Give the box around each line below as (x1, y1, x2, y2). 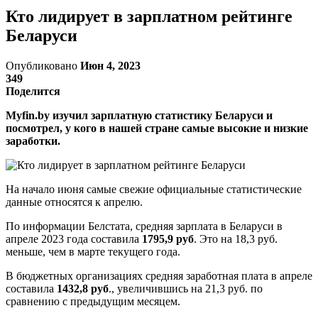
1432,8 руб (57, 282, 109, 295)
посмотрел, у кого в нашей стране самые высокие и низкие (6, 121, 308, 134)
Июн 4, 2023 (80, 59, 141, 72)
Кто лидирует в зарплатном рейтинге (6, 6, 292, 26)
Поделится (6, 84, 60, 97)
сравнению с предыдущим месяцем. (6, 295, 180, 307)
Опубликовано (6, 59, 80, 72)
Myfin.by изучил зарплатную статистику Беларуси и (6, 109, 273, 121)
